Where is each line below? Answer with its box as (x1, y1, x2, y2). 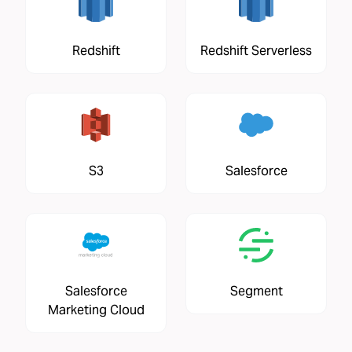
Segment (229, 282, 283, 299)
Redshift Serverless (200, 42, 312, 59)
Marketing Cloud (47, 301, 145, 318)
